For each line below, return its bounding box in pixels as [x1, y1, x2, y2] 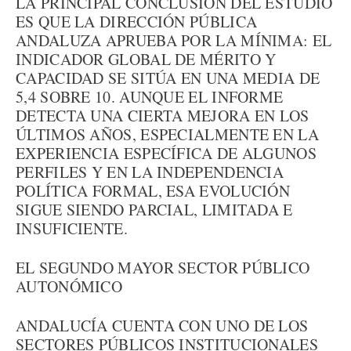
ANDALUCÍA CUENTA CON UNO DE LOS [16, 315, 309, 336]
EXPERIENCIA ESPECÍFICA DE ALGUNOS [16, 143, 317, 164]
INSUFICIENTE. [16, 218, 128, 239]
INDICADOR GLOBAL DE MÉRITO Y [16, 49, 277, 70]
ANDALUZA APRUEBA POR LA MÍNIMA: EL [16, 30, 332, 51]
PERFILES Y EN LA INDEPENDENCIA [16, 161, 284, 183]
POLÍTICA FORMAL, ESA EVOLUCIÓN [16, 180, 290, 201]
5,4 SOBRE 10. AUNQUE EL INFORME [16, 86, 284, 107]
